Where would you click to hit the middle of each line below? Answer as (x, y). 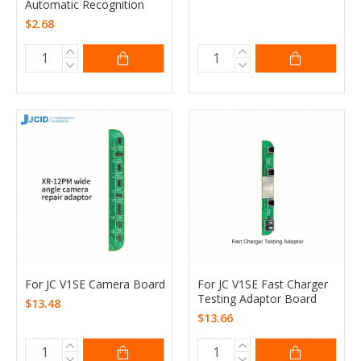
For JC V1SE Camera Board (95, 284)
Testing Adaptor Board (257, 298)
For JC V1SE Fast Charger (262, 284)
